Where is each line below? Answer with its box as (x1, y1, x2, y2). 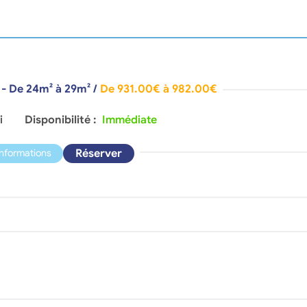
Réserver (75, 146, 122, 160)
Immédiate (101, 112, 157, 127)
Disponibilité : (24, 112, 99, 127)
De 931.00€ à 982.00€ (100, 82, 218, 97)
